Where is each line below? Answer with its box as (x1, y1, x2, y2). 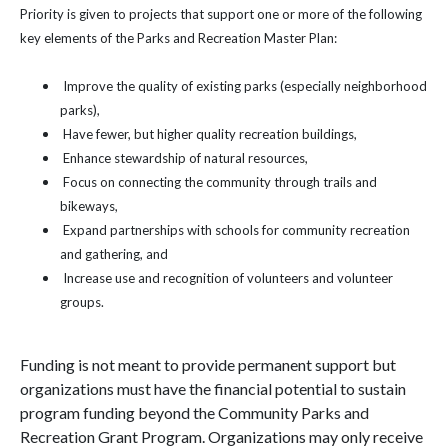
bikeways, (60, 198, 118, 214)
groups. (60, 294, 104, 310)
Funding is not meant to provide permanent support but (20, 355, 396, 374)
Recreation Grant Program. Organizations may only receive (20, 427, 423, 446)
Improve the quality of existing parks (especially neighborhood (60, 78, 427, 94)
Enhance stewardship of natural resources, (60, 150, 308, 166)
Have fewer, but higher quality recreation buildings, (60, 126, 357, 142)
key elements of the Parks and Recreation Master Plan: (20, 30, 337, 46)
